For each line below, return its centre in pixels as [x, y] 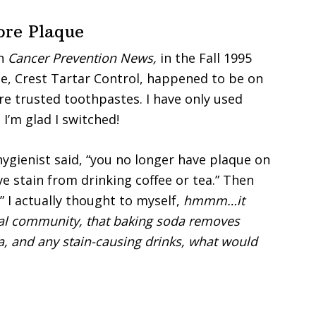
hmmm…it [214, 200]
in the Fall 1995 [204, 57]
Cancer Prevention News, [82, 57]
